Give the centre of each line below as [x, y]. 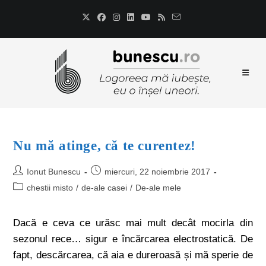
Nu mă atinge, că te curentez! [104, 146]
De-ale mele [159, 188]
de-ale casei [104, 188]
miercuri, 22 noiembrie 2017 [158, 172]
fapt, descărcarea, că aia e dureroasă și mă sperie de [133, 255]
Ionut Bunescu [54, 172]
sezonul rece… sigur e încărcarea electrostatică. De [133, 239]
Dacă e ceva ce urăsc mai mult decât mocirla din [133, 223]
